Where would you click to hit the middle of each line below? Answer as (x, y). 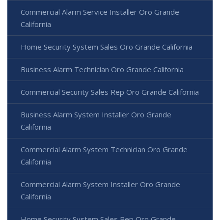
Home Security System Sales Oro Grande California (107, 47)
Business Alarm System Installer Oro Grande (96, 115)
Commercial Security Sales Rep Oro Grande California (110, 92)
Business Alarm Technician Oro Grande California (102, 69)
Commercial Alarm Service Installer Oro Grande (100, 12)
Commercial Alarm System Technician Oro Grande (104, 150)
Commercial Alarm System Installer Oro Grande (100, 184)
